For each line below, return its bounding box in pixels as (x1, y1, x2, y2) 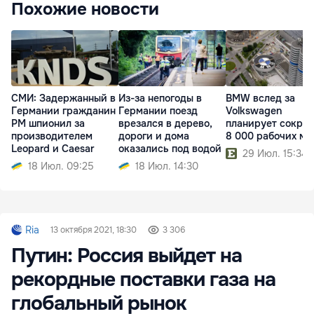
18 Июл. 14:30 (135, 160, 198, 173)
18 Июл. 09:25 (28, 160, 94, 173)
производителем (11, 130, 93, 143)
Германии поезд (118, 104, 198, 118)
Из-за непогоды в (118, 92, 202, 105)
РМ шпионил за (11, 117, 85, 130)
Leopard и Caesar (11, 142, 94, 156)
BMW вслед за (226, 92, 295, 105)
